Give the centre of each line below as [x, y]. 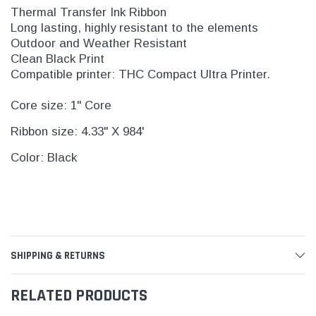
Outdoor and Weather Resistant [99, 43]
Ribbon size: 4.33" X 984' [78, 131]
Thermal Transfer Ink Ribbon [89, 12]
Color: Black [44, 157]
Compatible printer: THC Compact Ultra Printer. [140, 74]
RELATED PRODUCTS [79, 295]
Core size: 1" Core [61, 105]
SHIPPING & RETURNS [58, 255]
